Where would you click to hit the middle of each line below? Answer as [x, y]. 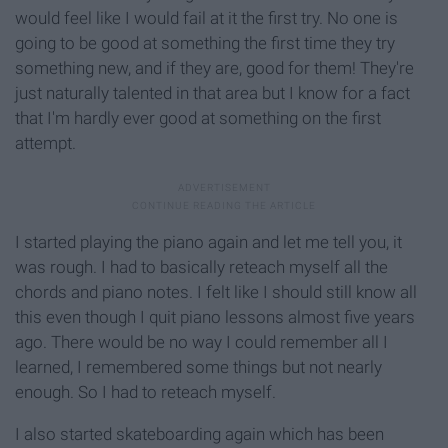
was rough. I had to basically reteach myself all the [201, 267]
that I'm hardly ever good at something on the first [198, 118]
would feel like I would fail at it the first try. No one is [206, 18]
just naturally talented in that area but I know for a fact [212, 93]
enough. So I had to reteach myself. [145, 392]
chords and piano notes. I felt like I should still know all [216, 292]
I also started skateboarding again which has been [199, 434]
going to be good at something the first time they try [205, 43]
